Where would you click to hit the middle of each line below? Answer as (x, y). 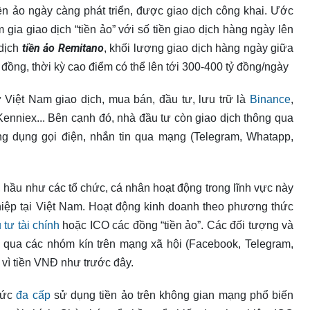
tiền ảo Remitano (63, 48)
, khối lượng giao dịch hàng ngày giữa (198, 48)
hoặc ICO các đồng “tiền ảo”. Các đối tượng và (176, 225)
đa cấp (33, 295)
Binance (271, 99)
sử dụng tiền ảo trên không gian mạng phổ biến (172, 295)
